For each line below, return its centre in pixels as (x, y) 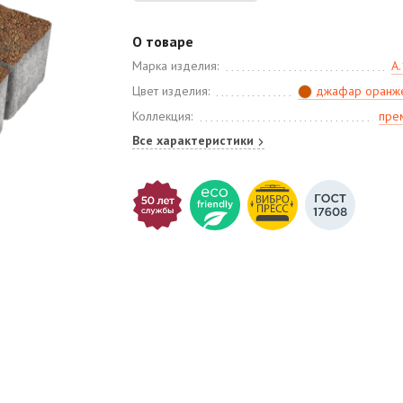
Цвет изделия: (170, 91)
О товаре (162, 41)
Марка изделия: (175, 66)
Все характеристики (194, 140)
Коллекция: (162, 116)
